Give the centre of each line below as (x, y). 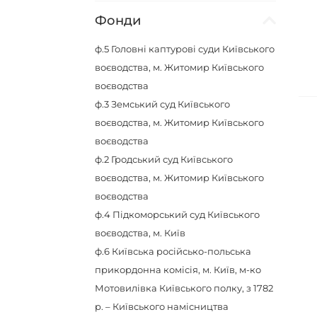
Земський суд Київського (171, 104)
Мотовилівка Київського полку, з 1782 (184, 288)
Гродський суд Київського (172, 159)
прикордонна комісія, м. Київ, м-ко (178, 270)
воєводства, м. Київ (140, 233)
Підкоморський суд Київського (186, 214)
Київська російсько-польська (182, 251)
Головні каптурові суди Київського (193, 49)
